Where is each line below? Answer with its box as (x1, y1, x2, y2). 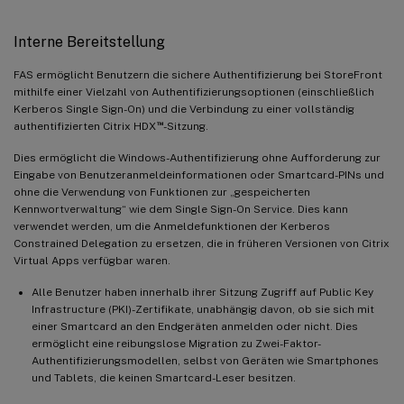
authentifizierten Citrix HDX (14, 119, 156, 133)
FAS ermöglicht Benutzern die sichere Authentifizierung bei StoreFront (14, 68, 382, 81)
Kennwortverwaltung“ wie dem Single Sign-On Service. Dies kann (14, 202, 348, 216)
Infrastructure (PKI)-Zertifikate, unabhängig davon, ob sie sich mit (32, 302, 374, 316)
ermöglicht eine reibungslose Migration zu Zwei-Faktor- (32, 336, 321, 350)
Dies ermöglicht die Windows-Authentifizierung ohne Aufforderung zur (14, 151, 381, 164)
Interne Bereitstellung (14, 32, 165, 50)
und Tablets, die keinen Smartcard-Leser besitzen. (32, 371, 296, 384)
